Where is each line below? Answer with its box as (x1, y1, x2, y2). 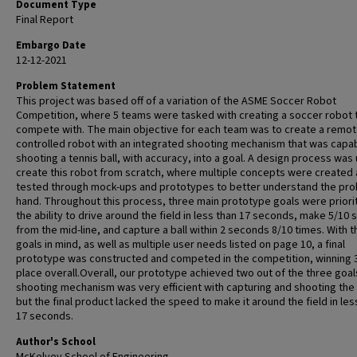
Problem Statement (16, 79, 116, 93)
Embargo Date (16, 38, 86, 53)
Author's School (16, 335, 96, 349)
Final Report (16, 12, 73, 28)
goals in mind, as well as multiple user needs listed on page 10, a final (16, 237, 345, 253)
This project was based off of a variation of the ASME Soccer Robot (16, 93, 336, 109)
